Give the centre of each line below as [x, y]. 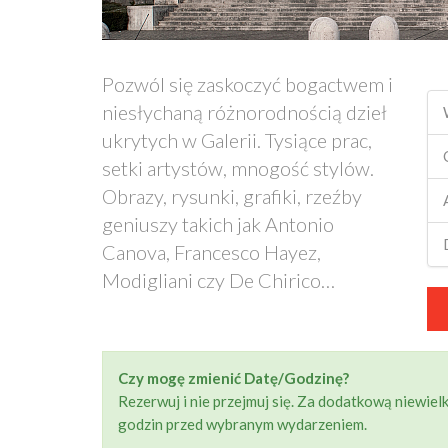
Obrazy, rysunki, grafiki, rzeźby [232, 196]
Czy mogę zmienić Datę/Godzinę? [233, 378]
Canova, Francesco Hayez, [211, 252]
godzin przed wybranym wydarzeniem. [242, 424]
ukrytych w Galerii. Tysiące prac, [237, 140]
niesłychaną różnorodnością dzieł [244, 112]
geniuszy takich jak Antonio [218, 224]
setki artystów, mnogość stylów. [238, 168]
